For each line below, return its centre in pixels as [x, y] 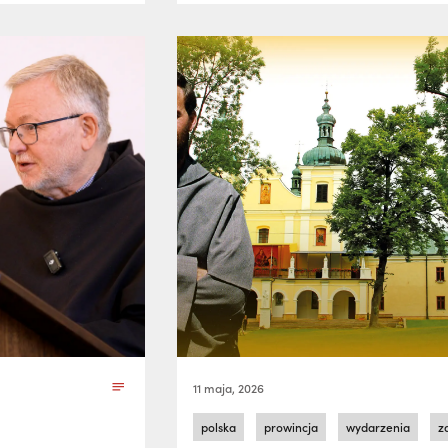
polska [219, 427]
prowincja [291, 427]
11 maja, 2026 [229, 388]
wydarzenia [378, 427]
